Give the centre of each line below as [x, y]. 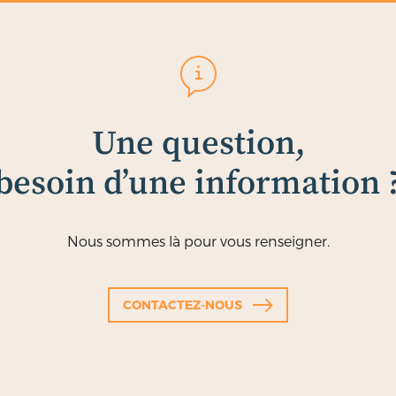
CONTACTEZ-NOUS [183, 305]
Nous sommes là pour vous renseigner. [198, 240]
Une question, [198, 144]
